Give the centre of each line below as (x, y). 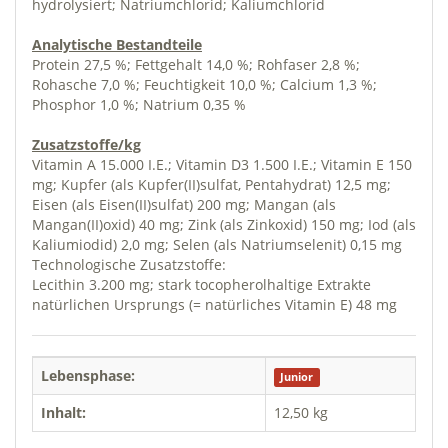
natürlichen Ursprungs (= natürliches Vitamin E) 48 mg (214, 304)
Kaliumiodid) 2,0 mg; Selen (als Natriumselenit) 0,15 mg (217, 244)
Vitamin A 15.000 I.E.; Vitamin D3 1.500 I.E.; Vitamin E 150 (222, 164)
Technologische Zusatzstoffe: (129, 264)
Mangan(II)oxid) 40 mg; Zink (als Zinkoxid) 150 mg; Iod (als (224, 224)
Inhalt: (63, 412)
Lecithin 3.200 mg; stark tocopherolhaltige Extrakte (201, 284)
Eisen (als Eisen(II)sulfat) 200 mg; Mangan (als (184, 204)
